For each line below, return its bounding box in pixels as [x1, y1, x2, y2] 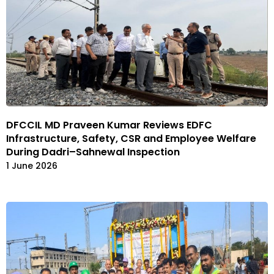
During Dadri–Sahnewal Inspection [6, 145, 180, 160]
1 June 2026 [6, 160, 57, 172]
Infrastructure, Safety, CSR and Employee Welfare [6, 131, 256, 146]
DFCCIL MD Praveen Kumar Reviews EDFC [6, 118, 212, 133]
